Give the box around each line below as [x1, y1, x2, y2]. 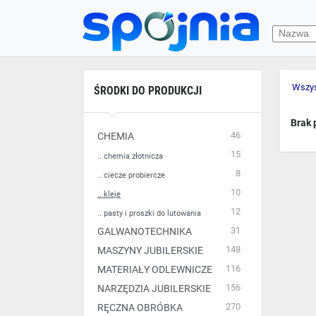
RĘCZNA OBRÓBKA [97, 302, 183, 313]
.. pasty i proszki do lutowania [97, 209, 201, 218]
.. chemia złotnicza [97, 152, 163, 161]
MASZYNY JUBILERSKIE [97, 245, 203, 256]
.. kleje [97, 190, 121, 199]
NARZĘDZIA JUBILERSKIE [97, 283, 211, 294]
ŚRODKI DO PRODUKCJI [94, 84, 202, 97]
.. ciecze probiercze [97, 171, 165, 180]
